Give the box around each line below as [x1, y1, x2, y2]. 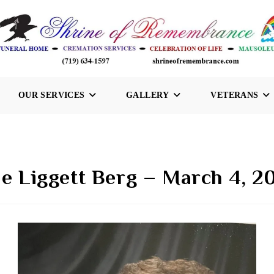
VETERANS [210, 91, 259, 100]
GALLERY [126, 91, 169, 100]
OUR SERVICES [18, 91, 85, 100]
